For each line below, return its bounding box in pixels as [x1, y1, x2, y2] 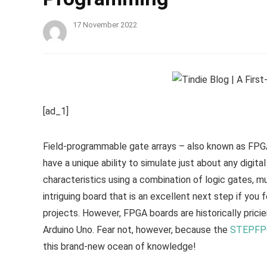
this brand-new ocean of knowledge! [43, 241, 196, 252]
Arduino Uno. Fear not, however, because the [43, 224, 230, 235]
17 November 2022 [73, 20, 137, 29]
